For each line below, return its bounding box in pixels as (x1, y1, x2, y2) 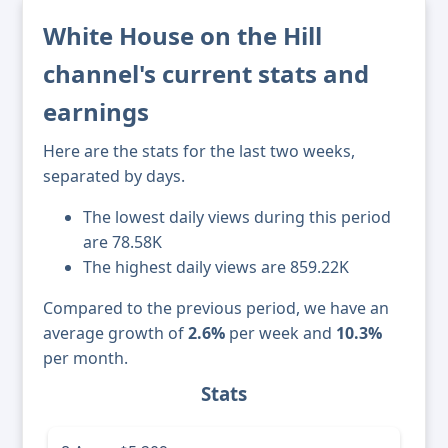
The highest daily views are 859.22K (83, 256, 349, 279)
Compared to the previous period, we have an (43, 297, 389, 320)
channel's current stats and (43, 57, 369, 91)
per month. (43, 347, 128, 370)
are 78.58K (83, 231, 162, 254)
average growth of (43, 322, 188, 345)
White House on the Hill (43, 19, 322, 53)
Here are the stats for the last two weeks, (43, 140, 355, 163)
